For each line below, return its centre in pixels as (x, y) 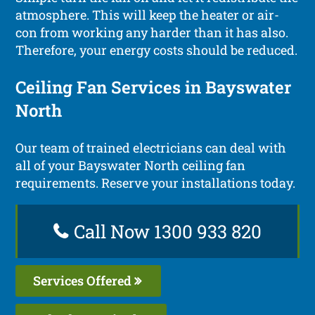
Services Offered (84, 280)
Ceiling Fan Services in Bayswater (154, 87)
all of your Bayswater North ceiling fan (131, 165)
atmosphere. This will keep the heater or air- (148, 14)
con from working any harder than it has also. (152, 32)
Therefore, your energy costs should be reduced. (157, 50)
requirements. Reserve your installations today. (156, 182)
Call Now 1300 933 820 (166, 231)
